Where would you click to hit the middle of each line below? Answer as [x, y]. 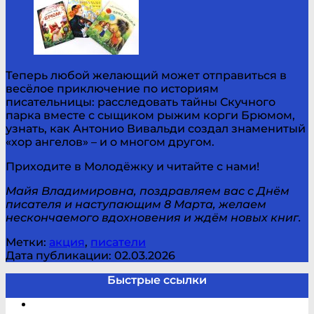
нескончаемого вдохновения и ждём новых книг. [153, 217]
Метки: [27, 242]
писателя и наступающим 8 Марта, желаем [136, 204]
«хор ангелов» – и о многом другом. [110, 142]
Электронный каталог [98, 304]
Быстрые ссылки [157, 280]
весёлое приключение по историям [112, 88]
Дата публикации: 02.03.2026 [90, 255]
